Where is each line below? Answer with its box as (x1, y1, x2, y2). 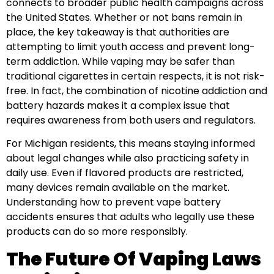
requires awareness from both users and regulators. (6, 113, 256, 127)
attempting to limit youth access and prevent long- (6, 39, 255, 54)
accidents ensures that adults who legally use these (6, 210, 254, 224)
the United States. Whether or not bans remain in (6, 10, 242, 24)
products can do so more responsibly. (6, 224, 188, 239)
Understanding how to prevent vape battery (6, 195, 221, 210)
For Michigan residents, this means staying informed (6, 136, 255, 151)
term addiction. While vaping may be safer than (6, 54, 235, 68)
